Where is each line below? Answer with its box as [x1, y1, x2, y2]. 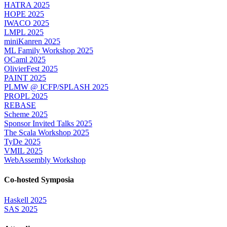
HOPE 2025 [4, 10, 44, 19]
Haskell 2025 [4, 195, 47, 204]
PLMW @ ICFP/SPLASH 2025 [4, 83, 108, 92]
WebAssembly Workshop [4, 156, 86, 165]
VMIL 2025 [4, 146, 43, 156]
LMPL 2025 [4, 28, 44, 37]
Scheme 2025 [4, 110, 48, 119]
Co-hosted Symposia [4, 175, 74, 184]
